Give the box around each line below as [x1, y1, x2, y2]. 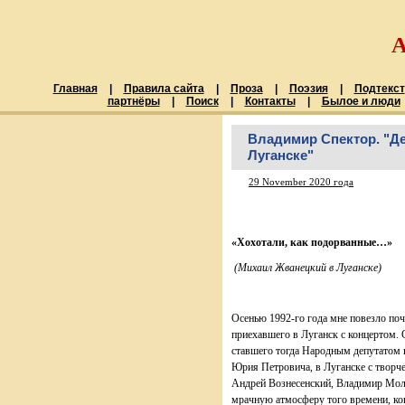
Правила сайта [123, 82, 204, 95]
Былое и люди [321, 95, 400, 108]
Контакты [244, 95, 296, 108]
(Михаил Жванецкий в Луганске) [231, 261, 381, 274]
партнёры [107, 95, 160, 108]
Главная [52, 82, 98, 95]
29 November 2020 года [249, 176, 353, 187]
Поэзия [288, 82, 328, 95]
